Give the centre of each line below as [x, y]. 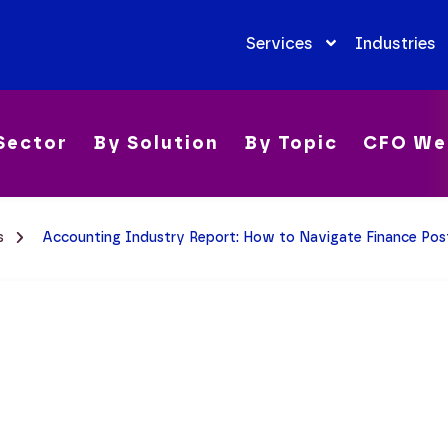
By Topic [291, 143]
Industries [395, 43]
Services [279, 43]
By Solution [156, 143]
